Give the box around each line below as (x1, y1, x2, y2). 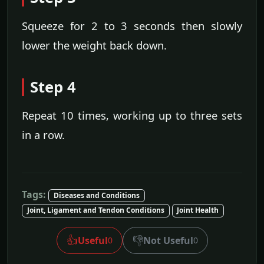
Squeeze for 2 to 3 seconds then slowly (22, 18, 242, 34)
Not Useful (143, 233, 193, 247)
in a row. (22, 127, 65, 143)
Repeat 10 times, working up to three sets (22, 108, 242, 123)
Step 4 (30, 77, 76, 98)
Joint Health (177, 205, 219, 216)
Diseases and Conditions (53, 190, 140, 201)
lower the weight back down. (22, 38, 167, 53)
